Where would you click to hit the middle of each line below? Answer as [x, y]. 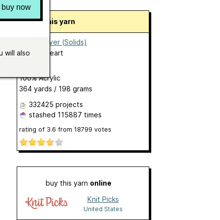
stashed [42, 115]
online [100, 183]
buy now [16, 7]
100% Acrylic [40, 78]
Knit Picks [103, 199]
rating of [33, 129]
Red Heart [46, 53]
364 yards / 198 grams [55, 89]
